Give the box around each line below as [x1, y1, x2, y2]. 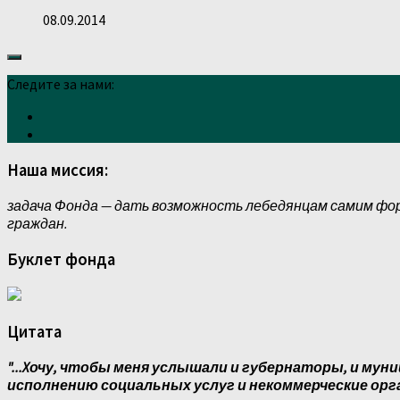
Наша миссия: [7, 159, 108, 180]
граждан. [7, 214, 68, 233]
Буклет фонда [7, 249, 115, 271]
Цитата [7, 321, 62, 342]
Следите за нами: [7, 74, 114, 93]
